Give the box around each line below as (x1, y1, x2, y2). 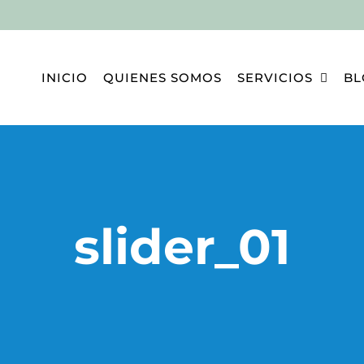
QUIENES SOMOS (102, 69, 222, 85)
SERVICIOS (236, 69, 313, 85)
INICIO (41, 69, 88, 85)
